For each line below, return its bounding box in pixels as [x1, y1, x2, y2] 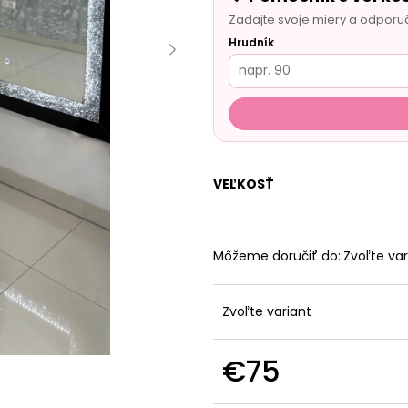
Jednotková [221, 383, 296, 403]
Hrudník [229, 34, 274, 50]
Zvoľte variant [222, 301, 311, 321]
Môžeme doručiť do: [213, 246, 341, 265]
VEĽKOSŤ [213, 174, 274, 193]
